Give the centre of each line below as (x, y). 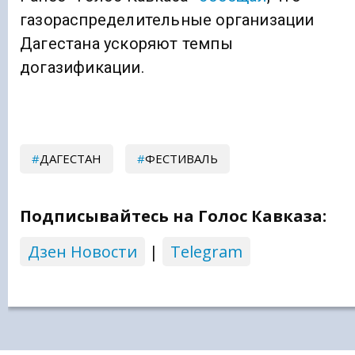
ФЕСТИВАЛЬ (181, 159)
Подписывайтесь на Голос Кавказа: (173, 216)
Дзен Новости (82, 252)
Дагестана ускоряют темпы (126, 43)
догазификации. (82, 67)
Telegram (206, 252)
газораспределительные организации (167, 19)
